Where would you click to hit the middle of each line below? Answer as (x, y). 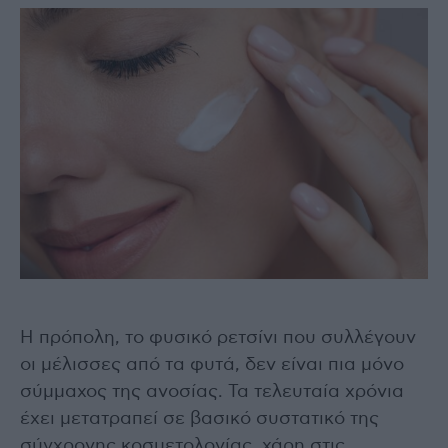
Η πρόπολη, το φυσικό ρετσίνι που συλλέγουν (218, 338)
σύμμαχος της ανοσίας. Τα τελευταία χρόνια (212, 392)
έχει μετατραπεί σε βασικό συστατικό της (199, 419)
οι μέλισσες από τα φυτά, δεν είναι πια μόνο (212, 365)
